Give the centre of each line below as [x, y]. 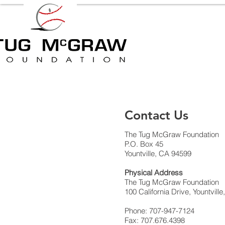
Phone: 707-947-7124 [159, 211]
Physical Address [154, 173]
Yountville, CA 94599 [158, 153]
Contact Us [156, 115]
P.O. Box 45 [144, 144]
